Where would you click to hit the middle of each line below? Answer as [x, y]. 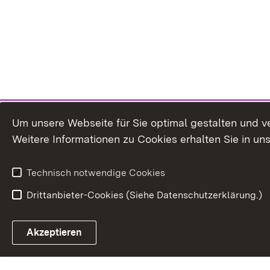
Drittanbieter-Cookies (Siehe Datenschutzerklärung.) [144, 195]
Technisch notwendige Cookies [96, 173]
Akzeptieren [54, 232]
